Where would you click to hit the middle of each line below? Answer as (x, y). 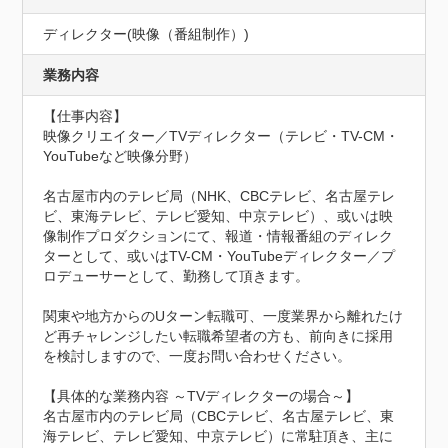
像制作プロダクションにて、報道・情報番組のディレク (218, 236)
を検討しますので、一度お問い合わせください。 (197, 356)
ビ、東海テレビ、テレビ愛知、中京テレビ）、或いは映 (218, 216)
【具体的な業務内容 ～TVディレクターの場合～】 (201, 396)
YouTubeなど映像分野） (120, 156)
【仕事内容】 (85, 116)
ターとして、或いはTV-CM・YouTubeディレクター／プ (219, 256)
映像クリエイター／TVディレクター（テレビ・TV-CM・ (221, 136)
